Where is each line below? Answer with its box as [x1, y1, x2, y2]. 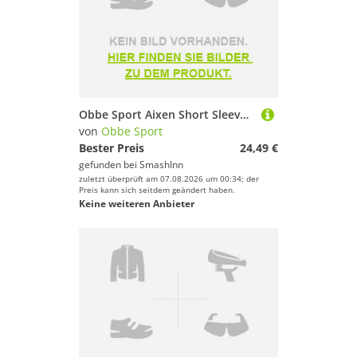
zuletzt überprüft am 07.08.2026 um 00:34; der [79, 173, 259, 184]
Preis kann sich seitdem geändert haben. [79, 184, 235, 195]
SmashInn [139, 158, 183, 171]
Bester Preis [79, 140, 144, 155]
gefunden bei [79, 158, 139, 171]
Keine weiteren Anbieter [79, 197, 194, 210]
